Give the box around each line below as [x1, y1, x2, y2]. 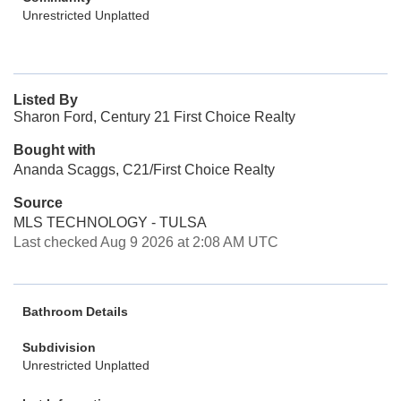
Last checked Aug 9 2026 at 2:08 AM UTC [13, 235, 278, 250]
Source [13, 195, 63, 210]
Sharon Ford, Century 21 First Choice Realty [13, 109, 295, 124]
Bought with [13, 142, 96, 158]
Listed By [13, 92, 78, 107]
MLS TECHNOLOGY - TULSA [13, 215, 207, 230]
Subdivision [22, 340, 96, 354]
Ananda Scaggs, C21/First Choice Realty [13, 162, 275, 177]
